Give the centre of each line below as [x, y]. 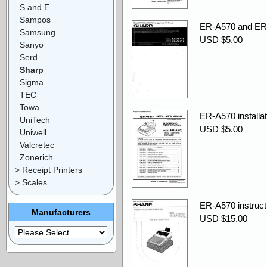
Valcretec [37, 145]
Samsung [38, 32]
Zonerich [36, 157]
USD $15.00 [223, 218]
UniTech [35, 119]
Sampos [35, 19]
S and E [35, 7]
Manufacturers [61, 212]
